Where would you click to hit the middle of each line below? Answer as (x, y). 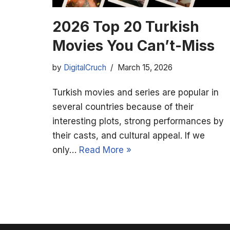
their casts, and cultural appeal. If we (129, 135)
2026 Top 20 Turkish (126, 26)
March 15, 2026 (145, 67)
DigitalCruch (85, 67)
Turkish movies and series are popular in (136, 92)
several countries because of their (123, 107)
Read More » (105, 150)
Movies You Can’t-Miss (133, 45)
